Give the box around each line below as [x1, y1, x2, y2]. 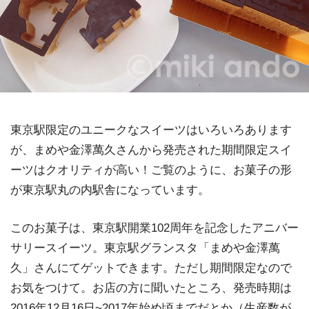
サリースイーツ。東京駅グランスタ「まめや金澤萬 [10, 241, 280, 255]
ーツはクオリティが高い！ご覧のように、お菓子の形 [10, 163, 292, 177]
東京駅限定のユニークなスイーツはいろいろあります [10, 123, 292, 137]
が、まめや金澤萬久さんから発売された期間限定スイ [10, 143, 292, 157]
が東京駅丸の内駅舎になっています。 [10, 183, 210, 197]
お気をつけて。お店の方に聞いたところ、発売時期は [10, 281, 292, 295]
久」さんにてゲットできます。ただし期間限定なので [10, 261, 292, 275]
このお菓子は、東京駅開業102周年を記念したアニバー [10, 221, 299, 235]
